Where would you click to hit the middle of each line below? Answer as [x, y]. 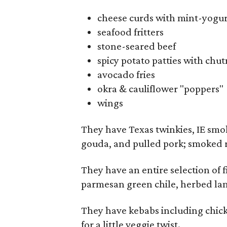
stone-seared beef [137, 46]
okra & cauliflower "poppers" [160, 88]
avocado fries [126, 74]
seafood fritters [130, 32]
